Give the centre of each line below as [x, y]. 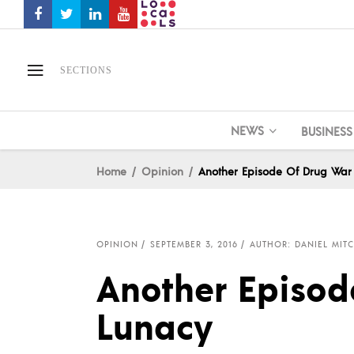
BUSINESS [326, 130]
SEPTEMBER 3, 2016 [194, 244]
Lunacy [155, 325]
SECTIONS [86, 70]
